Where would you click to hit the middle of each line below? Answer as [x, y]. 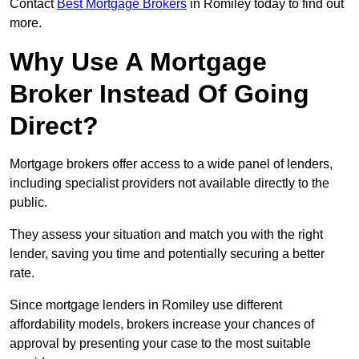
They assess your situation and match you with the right [166, 235]
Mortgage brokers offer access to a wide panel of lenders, [171, 164]
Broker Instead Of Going [159, 94]
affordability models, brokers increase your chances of [162, 325]
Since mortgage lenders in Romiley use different [146, 305]
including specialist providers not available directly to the [169, 184]
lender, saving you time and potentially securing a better [167, 254]
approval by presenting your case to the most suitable [160, 344]
